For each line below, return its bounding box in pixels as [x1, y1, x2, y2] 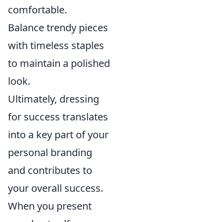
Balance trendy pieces [8, 20, 108, 34]
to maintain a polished [8, 56, 110, 70]
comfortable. [8, 2, 67, 16]
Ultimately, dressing [8, 92, 99, 106]
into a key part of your [8, 127, 109, 141]
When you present [8, 199, 92, 213]
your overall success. [8, 181, 103, 195]
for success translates [8, 110, 108, 123]
